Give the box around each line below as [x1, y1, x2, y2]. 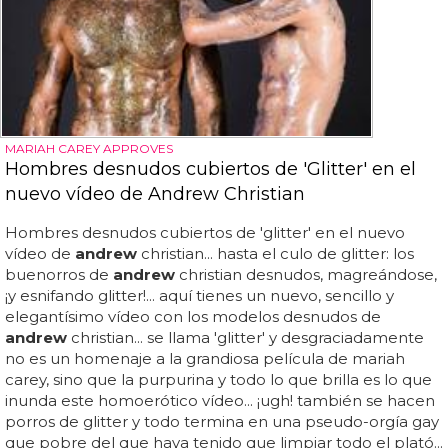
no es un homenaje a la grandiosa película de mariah [5, 348, 405, 368]
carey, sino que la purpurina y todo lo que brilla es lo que [5, 369, 432, 389]
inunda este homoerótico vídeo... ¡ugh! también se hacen [5, 390, 435, 410]
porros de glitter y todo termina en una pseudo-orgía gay [5, 411, 439, 431]
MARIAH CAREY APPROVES [5, 140, 173, 156]
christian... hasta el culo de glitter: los [137, 243, 414, 263]
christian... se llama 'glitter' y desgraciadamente [67, 327, 424, 347]
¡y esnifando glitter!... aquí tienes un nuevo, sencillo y [5, 285, 394, 305]
